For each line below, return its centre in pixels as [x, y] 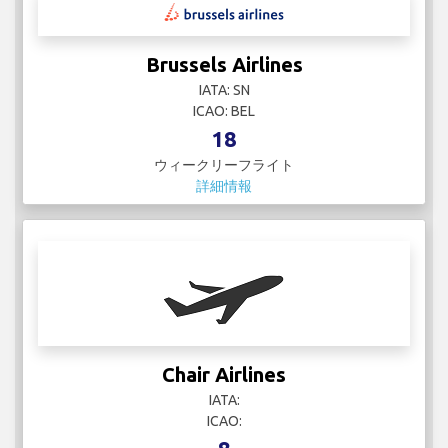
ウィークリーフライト [224, 165]
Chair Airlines [224, 375]
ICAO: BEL [224, 111]
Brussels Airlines [224, 65]
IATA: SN [224, 90]
